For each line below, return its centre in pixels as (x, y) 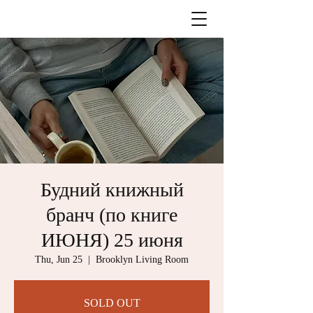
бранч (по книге (112, 215)
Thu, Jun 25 (59, 260)
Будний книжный (112, 190)
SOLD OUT (112, 303)
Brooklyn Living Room (142, 260)
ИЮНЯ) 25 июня (112, 240)
